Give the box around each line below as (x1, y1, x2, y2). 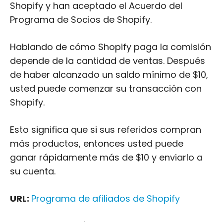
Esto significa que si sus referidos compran (10, 123, 201, 136)
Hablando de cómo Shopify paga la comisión (10, 41, 211, 53)
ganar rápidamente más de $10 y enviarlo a (10, 151, 203, 164)
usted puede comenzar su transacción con (10, 82, 202, 95)
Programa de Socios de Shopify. (10, 13, 152, 26)
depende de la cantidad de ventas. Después (10, 55, 205, 67)
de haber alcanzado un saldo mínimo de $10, (10, 68, 208, 81)
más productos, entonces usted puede (10, 137, 183, 150)
